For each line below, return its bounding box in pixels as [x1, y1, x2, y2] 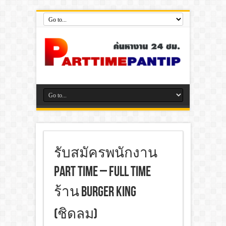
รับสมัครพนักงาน [53, 145, 157, 162]
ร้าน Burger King [53, 184, 136, 201]
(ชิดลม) [53, 206, 97, 223]
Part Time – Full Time [53, 163, 151, 181]
